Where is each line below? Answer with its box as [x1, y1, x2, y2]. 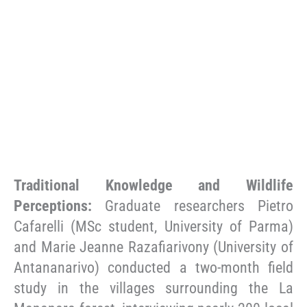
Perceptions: [14, 197, 92, 214]
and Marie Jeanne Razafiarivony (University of [14, 238, 293, 256]
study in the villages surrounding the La [14, 279, 293, 297]
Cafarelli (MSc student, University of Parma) [14, 217, 293, 235]
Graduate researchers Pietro [92, 197, 293, 214]
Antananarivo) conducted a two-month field [14, 258, 293, 276]
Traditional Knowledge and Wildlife [14, 176, 293, 194]
